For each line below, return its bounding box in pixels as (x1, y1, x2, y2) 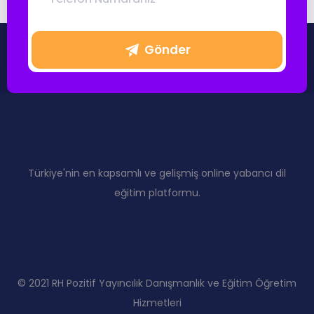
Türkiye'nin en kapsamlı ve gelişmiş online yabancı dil (28, 166, 286, 180)
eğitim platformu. (114, 186, 200, 200)
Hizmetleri (132, 296, 182, 310)
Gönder (144, 41, 191, 58)
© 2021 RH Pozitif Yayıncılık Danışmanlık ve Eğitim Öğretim (18, 276, 296, 290)
